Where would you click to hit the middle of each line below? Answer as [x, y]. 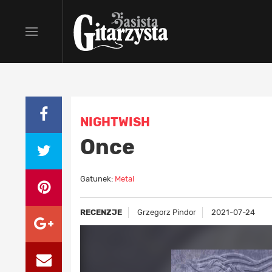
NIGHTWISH [115, 122]
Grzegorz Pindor [167, 212]
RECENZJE [101, 212]
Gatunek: [97, 179]
